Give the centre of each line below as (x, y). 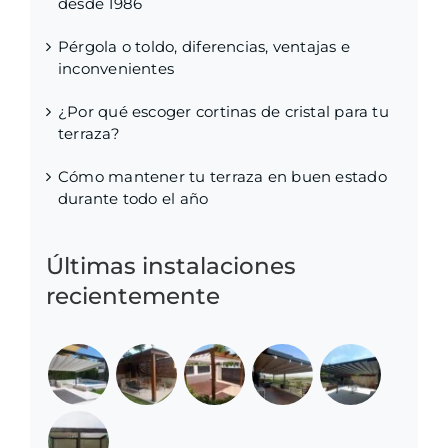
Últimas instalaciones (171, 266)
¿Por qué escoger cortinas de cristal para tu (223, 111)
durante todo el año (133, 198)
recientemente (133, 296)
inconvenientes (116, 68)
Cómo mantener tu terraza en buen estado (222, 176)
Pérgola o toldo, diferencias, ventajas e (204, 46)
